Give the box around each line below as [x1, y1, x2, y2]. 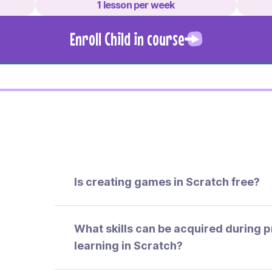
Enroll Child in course [69, 28, 185, 49]
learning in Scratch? [74, 239, 183, 252]
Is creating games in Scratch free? [74, 175, 260, 188]
